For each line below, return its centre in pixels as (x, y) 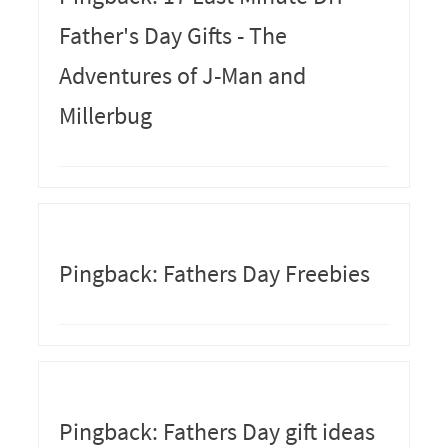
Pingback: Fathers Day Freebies (214, 273)
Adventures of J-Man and (182, 75)
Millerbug (105, 115)
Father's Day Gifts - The (172, 35)
